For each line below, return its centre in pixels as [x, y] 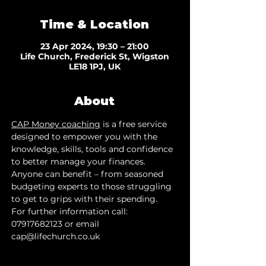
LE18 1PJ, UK [94, 66]
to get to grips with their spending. [84, 199]
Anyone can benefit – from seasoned [88, 174]
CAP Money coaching [56, 124]
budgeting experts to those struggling [93, 186]
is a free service [135, 124]
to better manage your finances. [80, 161]
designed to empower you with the [85, 137]
